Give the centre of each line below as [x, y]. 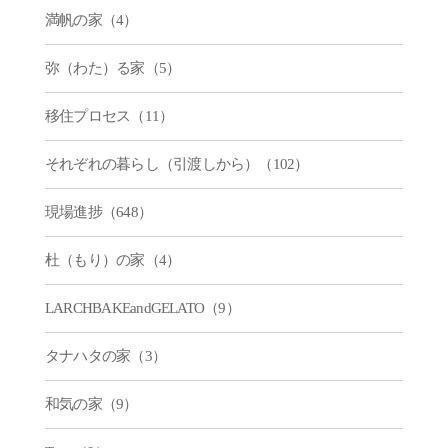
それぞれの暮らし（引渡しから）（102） [176, 163]
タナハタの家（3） [105, 355]
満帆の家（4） [91, 19]
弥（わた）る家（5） [112, 67]
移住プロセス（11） [109, 115]
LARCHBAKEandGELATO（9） [142, 307]
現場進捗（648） [98, 211]
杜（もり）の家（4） [112, 259]
